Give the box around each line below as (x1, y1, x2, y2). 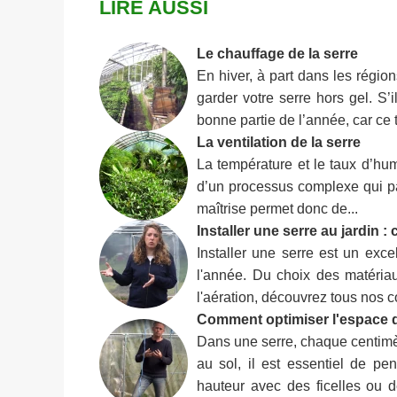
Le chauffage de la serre (197, 44, 358, 61)
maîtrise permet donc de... (197, 199, 358, 216)
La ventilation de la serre (197, 133, 361, 150)
